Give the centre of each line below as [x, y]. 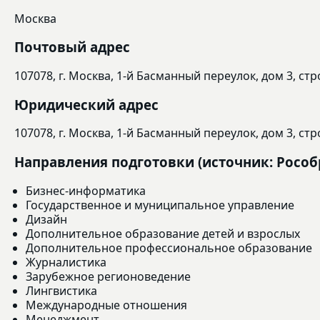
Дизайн [46, 219]
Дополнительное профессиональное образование [169, 247]
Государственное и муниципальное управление [160, 205]
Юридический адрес [86, 104]
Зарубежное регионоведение [108, 276]
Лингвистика [61, 290]
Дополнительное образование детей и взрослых [163, 233]
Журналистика [66, 262]
